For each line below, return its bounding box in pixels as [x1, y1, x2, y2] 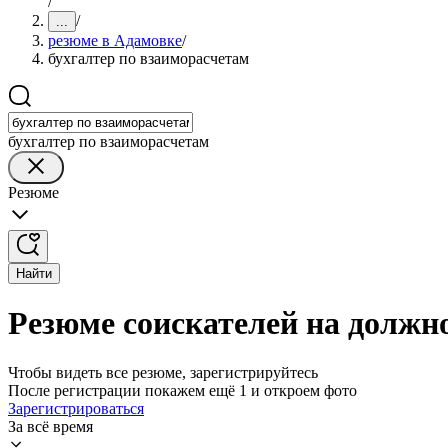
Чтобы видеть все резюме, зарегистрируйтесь [8, 363, 318, 381]
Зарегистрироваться [8, 399, 144, 417]
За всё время [8, 417, 93, 435]
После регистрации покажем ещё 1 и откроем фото [8, 381, 357, 399]
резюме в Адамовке [48, 32, 182, 49]
